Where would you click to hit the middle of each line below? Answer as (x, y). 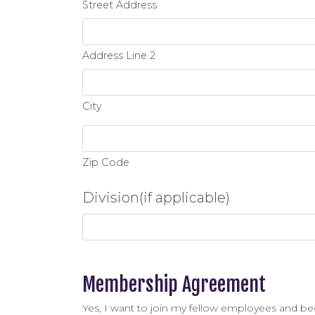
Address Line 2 (119, 56)
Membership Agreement (174, 284)
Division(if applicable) (156, 198)
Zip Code (106, 162)
